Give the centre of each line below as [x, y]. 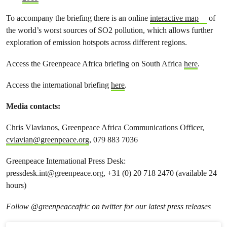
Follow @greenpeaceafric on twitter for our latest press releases [108, 206]
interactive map [174, 18]
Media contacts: [33, 106]
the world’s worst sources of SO [57, 30]
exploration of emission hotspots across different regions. [97, 42]
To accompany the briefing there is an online [78, 18]
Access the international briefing [59, 85]
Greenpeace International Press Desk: [66, 161]
